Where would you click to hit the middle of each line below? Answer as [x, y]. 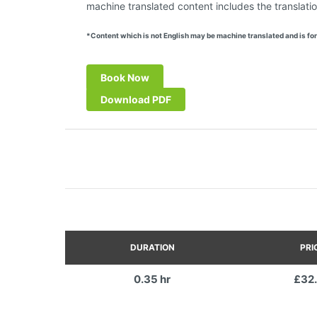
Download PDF [136, 99]
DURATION [152, 247]
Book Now [125, 77]
